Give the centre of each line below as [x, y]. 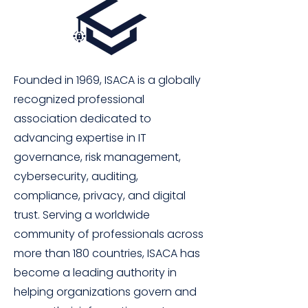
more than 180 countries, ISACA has [107, 253]
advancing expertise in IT [80, 138]
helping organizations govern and [105, 292]
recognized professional [79, 99]
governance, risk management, [97, 157]
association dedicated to [82, 119]
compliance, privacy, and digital [100, 196]
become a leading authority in [95, 273]
